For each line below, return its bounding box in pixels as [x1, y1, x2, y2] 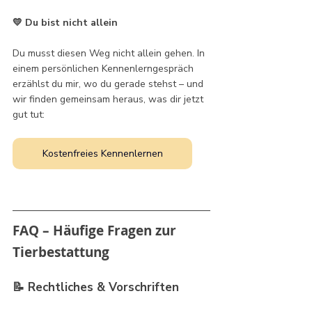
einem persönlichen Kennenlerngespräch [13, 61, 196, 75]
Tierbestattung [13, 242, 113, 261]
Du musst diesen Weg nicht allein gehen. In [13, 46, 208, 60]
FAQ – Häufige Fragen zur [13, 221, 180, 240]
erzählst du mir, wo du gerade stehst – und [13, 77, 206, 91]
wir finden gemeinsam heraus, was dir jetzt [13, 92, 206, 106]
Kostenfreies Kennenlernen [42, 146, 163, 160]
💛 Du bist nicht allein [13, 15, 118, 29]
